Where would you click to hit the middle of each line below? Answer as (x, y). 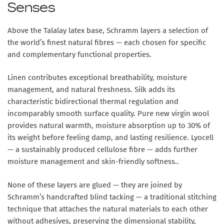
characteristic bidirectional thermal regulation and (93, 102)
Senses (31, 8)
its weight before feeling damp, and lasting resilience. (99, 138)
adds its (161, 90)
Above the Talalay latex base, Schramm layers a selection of (108, 30)
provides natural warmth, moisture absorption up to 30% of (109, 126)
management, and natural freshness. (71, 90)
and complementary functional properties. (79, 54)
